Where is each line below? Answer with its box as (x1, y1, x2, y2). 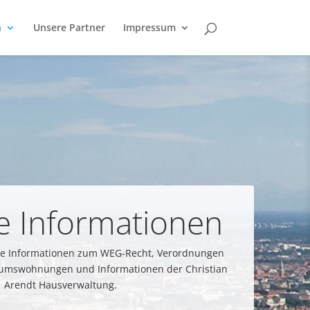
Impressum (122, 21, 176, 34)
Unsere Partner (33, 21, 105, 34)
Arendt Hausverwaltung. (4, 278, 118, 292)
